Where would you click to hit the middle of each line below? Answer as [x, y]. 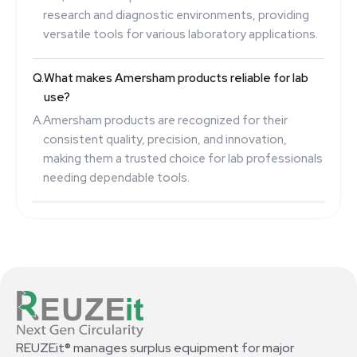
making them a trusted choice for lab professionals [183, 158]
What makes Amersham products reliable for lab [176, 78]
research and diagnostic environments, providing [176, 15]
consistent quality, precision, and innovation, [165, 139]
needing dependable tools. [116, 177]
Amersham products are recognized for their [165, 120]
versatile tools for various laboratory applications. [180, 34]
